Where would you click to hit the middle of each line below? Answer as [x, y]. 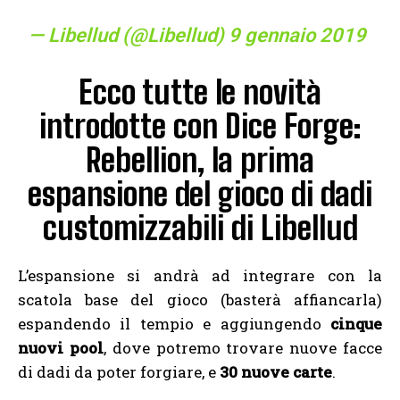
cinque [356, 324]
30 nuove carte [276, 372]
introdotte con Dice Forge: [200, 127]
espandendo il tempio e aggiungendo [174, 324]
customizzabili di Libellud [200, 229]
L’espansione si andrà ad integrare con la [200, 276]
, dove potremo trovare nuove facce [243, 348]
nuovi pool [61, 348]
